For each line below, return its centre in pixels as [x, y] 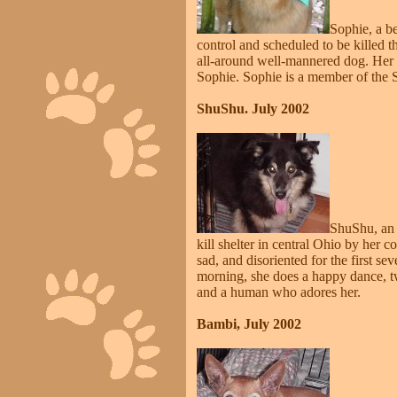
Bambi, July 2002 [249, 324]
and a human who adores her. [279, 292]
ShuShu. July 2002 [253, 109]
